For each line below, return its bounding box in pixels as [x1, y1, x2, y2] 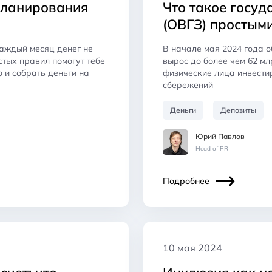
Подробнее [163, 175, 209, 186]
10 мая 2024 [163, 241, 222, 254]
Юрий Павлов [195, 131, 245, 141]
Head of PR [195, 144, 228, 152]
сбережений [163, 79, 213, 90]
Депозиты [220, 105, 256, 115]
